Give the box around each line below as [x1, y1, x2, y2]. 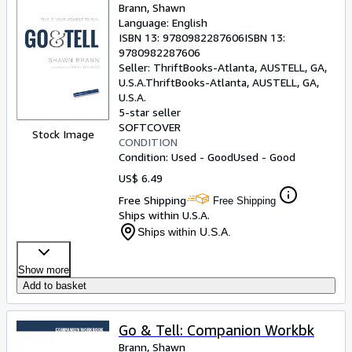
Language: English [119, 16, 207, 29]
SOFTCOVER [119, 120, 181, 134]
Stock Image [31, 127, 94, 141]
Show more [18, 264, 69, 276]
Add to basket [23, 280, 86, 291]
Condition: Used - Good [119, 150, 233, 163]
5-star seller [119, 105, 181, 119]
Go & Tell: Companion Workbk [119, 321, 314, 339]
